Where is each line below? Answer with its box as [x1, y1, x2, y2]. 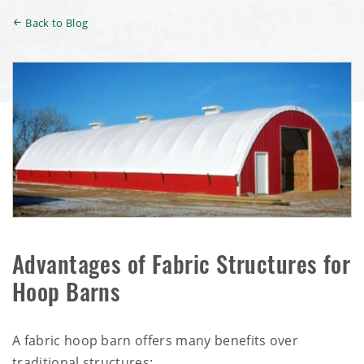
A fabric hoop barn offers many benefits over [12, 331, 299, 350]
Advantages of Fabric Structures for [12, 256, 351, 280]
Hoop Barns [12, 284, 121, 308]
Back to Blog [25, 15, 89, 31]
